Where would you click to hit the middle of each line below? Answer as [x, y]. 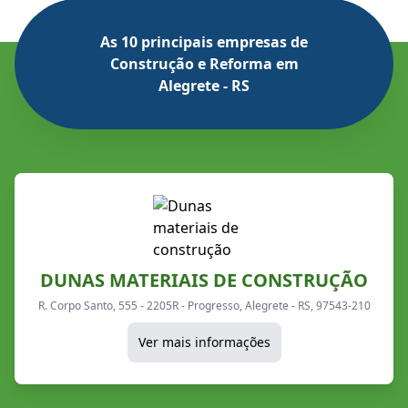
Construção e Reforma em [204, 63]
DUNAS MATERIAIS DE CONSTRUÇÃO [204, 280]
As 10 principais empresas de [204, 41]
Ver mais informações [204, 342]
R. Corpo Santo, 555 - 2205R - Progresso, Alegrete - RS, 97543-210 [204, 305]
